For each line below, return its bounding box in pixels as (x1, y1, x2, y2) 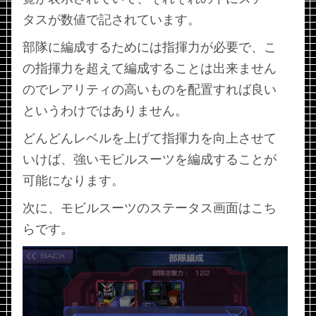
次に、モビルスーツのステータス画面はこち (23, 201, 276, 216)
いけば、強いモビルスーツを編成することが (23, 152, 276, 167)
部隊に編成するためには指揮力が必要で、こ (23, 40, 276, 55)
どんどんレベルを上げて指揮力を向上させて (23, 131, 276, 146)
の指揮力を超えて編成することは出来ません (23, 61, 276, 76)
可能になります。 (23, 174, 124, 188)
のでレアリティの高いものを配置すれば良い (23, 83, 276, 97)
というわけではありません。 (23, 104, 188, 119)
